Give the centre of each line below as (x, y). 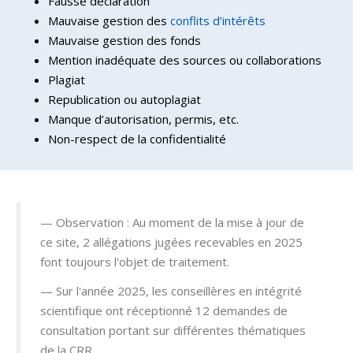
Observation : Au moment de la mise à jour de (180, 222)
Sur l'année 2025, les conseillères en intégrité (179, 291)
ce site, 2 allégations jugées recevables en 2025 (171, 242)
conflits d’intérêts (218, 20)
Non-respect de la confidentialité (137, 138)
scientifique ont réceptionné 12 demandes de (164, 310)
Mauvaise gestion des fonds (124, 40)
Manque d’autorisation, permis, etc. (143, 119)
